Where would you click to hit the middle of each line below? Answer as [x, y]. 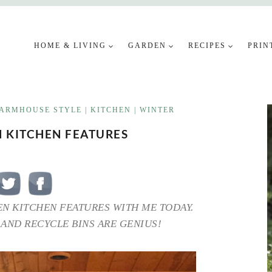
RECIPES [207, 45]
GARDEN [148, 45]
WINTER [158, 110]
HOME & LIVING [70, 45]
